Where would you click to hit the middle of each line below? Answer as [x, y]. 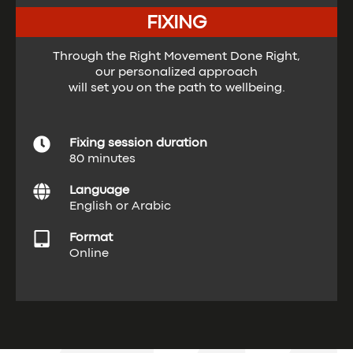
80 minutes [102, 159]
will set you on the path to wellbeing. [176, 88]
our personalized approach [176, 72]
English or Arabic [120, 206]
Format [91, 238]
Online [89, 254]
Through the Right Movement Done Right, [176, 57]
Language [99, 191]
